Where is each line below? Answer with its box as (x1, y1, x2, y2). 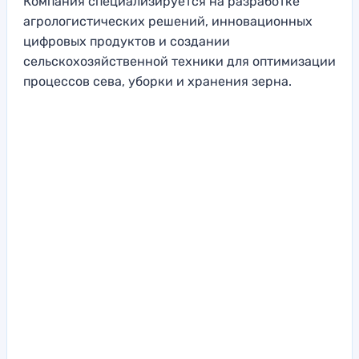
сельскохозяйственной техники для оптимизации (23, 54, 336, 70)
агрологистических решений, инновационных (23, 14, 313, 30)
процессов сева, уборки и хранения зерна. (23, 74, 292, 90)
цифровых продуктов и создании (23, 34, 230, 50)
